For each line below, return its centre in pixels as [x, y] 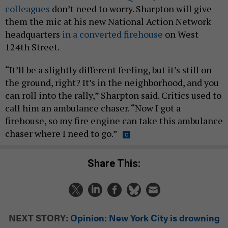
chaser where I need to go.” [61, 133]
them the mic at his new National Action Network [108, 21]
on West [181, 34]
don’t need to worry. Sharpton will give [131, 8]
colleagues [27, 8]
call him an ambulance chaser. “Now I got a [93, 108]
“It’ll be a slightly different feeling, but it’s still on [108, 69]
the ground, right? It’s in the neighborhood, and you [112, 82]
